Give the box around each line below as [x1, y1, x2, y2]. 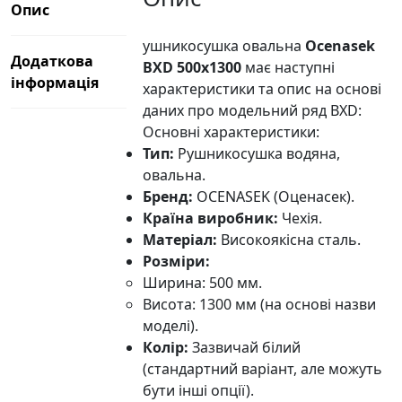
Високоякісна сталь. [217, 229, 362, 249]
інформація [11, 72, 99, 92]
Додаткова [11, 50, 93, 71]
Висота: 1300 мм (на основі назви [143, 293, 377, 314]
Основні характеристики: [143, 121, 320, 142]
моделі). [143, 315, 199, 336]
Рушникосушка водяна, [174, 143, 341, 163]
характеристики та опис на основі [143, 78, 382, 99]
